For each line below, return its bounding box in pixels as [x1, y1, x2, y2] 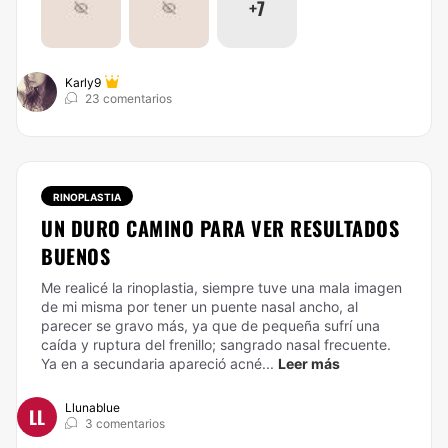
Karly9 [65, 75, 101, 90]
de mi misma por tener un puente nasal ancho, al [41, 298, 358, 315]
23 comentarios [85, 91, 172, 106]
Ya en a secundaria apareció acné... [41, 355, 274, 372]
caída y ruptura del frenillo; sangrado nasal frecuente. [41, 336, 391, 353]
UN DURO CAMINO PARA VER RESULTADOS [41, 213, 399, 243]
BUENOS [41, 241, 110, 271]
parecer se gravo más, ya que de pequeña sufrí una [41, 317, 380, 334]
